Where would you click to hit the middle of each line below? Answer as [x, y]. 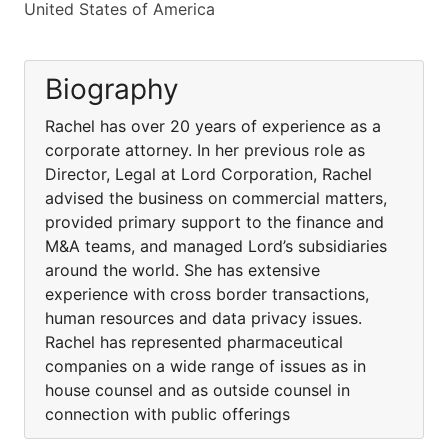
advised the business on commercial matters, [216, 198]
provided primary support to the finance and [214, 222]
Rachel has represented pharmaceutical [194, 342]
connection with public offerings [167, 414]
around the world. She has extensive [182, 270]
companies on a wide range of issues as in [205, 366]
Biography [112, 89]
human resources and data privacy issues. [203, 318]
